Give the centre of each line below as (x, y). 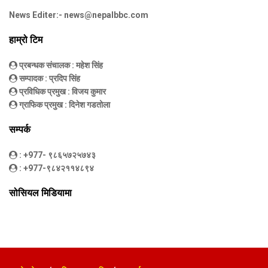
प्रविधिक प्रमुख (42, 91)
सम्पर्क (20, 129)
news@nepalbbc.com (106, 15)
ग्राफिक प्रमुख (41, 104)
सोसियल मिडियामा (40, 193)
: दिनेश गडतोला (86, 104)
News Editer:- (36, 15)
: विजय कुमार (86, 91)
